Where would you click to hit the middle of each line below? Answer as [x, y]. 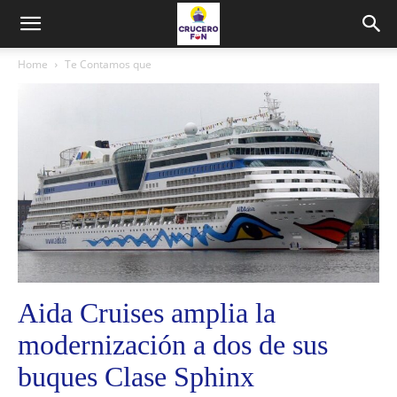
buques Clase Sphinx [136, 376]
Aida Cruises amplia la [147, 312]
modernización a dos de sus [173, 344]
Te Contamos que [108, 64]
